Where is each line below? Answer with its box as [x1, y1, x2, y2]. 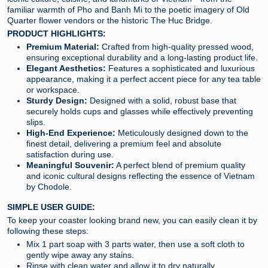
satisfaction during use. [26, 150, 114, 159]
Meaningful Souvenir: [26, 160, 114, 170]
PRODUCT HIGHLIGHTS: [7, 29, 106, 38]
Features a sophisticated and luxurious [106, 63, 255, 73]
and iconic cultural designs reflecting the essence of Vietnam [26, 171, 255, 181]
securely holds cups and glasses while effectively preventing [26, 106, 253, 116]
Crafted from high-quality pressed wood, [99, 42, 254, 51]
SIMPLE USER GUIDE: [7, 202, 95, 212]
